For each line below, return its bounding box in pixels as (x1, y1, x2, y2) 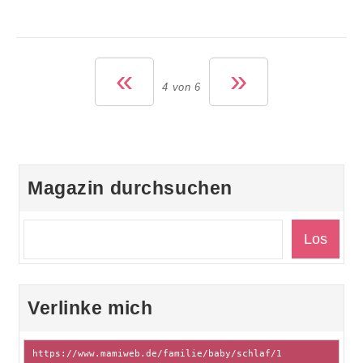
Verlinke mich (28, 297, 153, 318)
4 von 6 (162, 81, 201, 93)
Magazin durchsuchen (28, 177, 233, 199)
